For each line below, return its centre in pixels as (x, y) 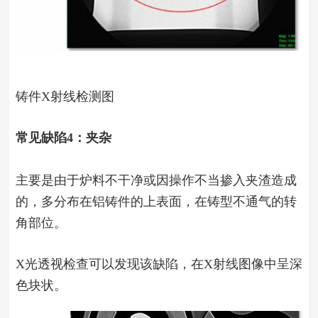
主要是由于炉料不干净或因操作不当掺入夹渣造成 (156, 180)
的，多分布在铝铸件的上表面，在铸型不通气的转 (156, 201)
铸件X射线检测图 (65, 96)
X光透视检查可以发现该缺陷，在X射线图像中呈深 (159, 264)
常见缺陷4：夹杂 (63, 137)
